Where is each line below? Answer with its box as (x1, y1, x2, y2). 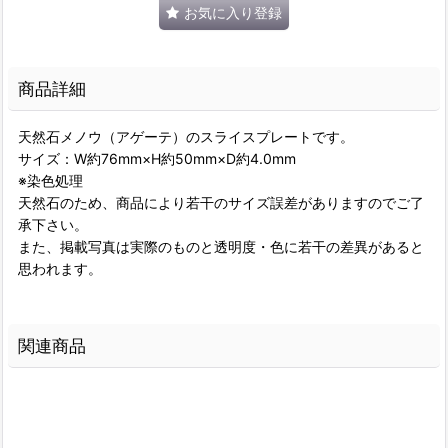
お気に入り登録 (184, 4, 282, 21)
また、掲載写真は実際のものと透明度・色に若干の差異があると (18, 238, 424, 255)
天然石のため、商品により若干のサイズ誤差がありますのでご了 (18, 194, 424, 211)
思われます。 (18, 260, 102, 277)
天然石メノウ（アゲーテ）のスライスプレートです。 (18, 128, 354, 145)
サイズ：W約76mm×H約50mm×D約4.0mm (18, 150, 296, 167)
